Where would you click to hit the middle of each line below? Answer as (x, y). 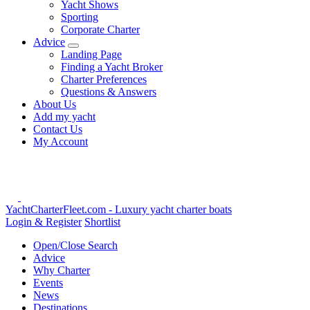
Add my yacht (64, 117)
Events (48, 283)
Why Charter (62, 270)
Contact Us (58, 129)
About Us (55, 104)
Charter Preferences (104, 79)
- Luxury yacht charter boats (169, 209)
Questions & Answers (109, 92)
